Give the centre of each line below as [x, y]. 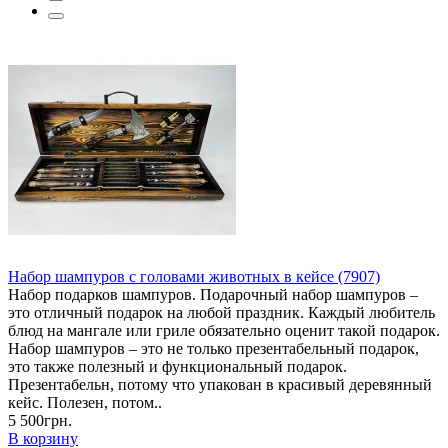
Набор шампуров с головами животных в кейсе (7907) [194, 276]
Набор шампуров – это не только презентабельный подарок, [213, 348]
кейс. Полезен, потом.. [85, 402]
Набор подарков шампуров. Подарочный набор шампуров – [213, 294]
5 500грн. [40, 420]
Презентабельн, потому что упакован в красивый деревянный [220, 384]
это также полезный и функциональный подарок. [177, 366]
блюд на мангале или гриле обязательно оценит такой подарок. [224, 330]
